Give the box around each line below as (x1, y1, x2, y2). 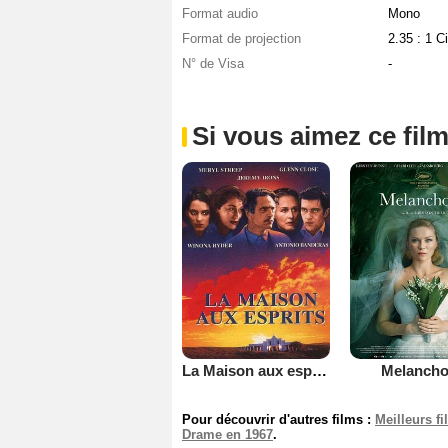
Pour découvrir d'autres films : (182, 411, 375, 427)
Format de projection (182, 31, 301, 47)
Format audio (182, 6, 258, 22)
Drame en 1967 (182, 426, 273, 442)
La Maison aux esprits (312, 361, 327, 379)
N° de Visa (182, 56, 244, 72)
